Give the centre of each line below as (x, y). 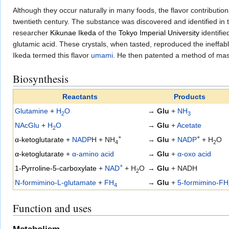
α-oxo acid (194, 154)
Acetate (189, 125)
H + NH (103, 140)
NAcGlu (27, 125)
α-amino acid (93, 154)
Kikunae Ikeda (73, 32)
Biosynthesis (41, 78)
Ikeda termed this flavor (52, 55)
